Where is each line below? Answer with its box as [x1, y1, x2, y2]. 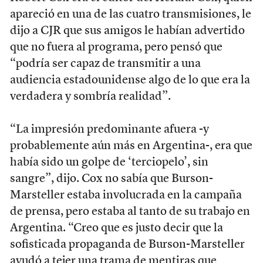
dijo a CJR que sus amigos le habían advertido [9, 25, 245, 37]
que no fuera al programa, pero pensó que [9, 41, 222, 53]
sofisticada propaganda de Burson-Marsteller [9, 238, 245, 251]
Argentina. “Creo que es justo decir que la [9, 222, 223, 234]
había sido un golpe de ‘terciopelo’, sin [9, 156, 208, 168]
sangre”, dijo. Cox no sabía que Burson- [9, 173, 213, 185]
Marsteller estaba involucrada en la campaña [9, 189, 242, 201]
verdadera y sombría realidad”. [9, 90, 171, 103]
